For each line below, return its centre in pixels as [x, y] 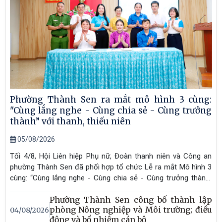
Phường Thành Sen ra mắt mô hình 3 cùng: [111, 99]
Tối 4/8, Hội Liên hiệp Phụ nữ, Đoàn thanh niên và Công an [111, 156]
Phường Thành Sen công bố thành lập [131, 200]
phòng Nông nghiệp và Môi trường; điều [131, 210]
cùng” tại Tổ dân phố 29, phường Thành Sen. [82, 199]
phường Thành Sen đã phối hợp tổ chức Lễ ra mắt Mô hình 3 [111, 167]
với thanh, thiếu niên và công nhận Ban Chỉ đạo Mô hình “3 [111, 189]
